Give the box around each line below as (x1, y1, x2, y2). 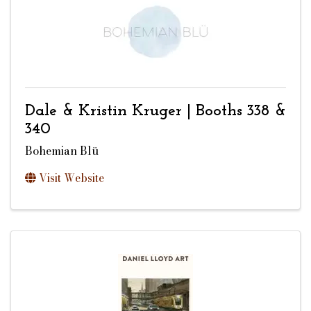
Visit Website (39, 169, 104, 186)
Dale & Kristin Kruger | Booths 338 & (25, 103, 286, 120)
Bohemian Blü (25, 142, 99, 159)
